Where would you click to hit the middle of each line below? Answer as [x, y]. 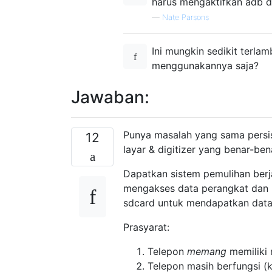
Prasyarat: [146, 227]
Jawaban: [110, 97]
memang [207, 251]
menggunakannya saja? [205, 65]
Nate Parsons [185, 17]
